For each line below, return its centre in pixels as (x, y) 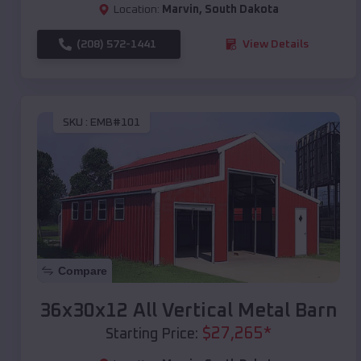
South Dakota (242, 9)
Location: (137, 9)
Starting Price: (152, 334)
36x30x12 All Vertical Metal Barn (189, 311)
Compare (83, 270)
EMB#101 (115, 123)
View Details (276, 44)
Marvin (180, 9)
